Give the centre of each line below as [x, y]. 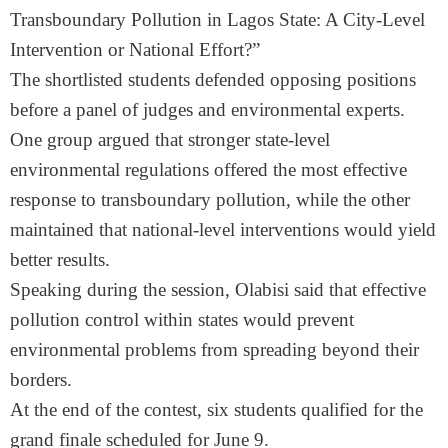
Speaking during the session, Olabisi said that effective [218, 290]
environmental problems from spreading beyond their [214, 350]
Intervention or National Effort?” [135, 50]
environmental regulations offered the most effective [208, 170]
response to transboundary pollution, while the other [210, 200]
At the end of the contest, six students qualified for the [216, 410]
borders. [41, 380]
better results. [60, 260]
